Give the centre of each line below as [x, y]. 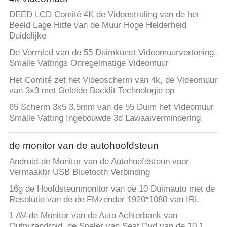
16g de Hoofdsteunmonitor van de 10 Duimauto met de [112, 188]
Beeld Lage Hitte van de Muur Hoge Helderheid [98, 25]
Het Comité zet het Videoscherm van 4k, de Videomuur [113, 80]
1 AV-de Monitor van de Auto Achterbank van [93, 216]
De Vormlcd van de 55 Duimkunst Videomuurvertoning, [112, 52]
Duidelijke [27, 35]
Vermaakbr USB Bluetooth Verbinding [79, 172]
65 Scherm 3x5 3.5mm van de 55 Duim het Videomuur [111, 107]
